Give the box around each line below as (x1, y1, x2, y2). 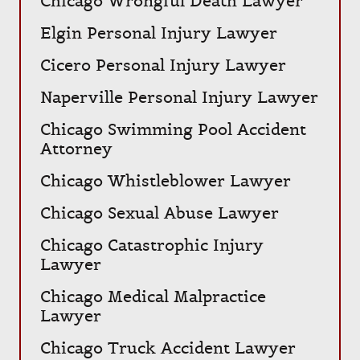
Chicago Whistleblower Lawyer (40, 170, 291, 191)
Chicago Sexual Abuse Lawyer (40, 202, 279, 223)
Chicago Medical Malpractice (40, 286, 266, 307)
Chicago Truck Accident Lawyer (40, 337, 296, 358)
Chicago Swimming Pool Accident (40, 119, 306, 140)
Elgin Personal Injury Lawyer (40, 22, 277, 43)
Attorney (40, 138, 112, 159)
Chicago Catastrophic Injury (40, 235, 264, 256)
